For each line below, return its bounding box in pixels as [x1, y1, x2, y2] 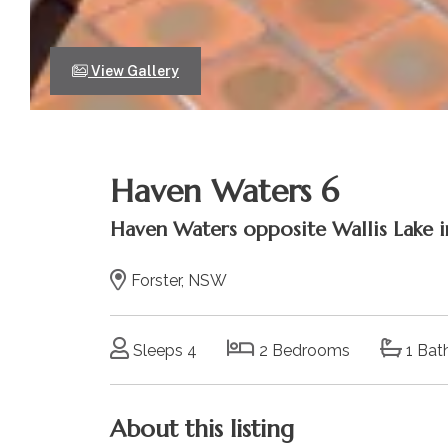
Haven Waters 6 [109, 171, 339, 211]
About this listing [109, 413, 294, 444]
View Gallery [88, 63, 179, 79]
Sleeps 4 [128, 340, 197, 360]
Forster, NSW [126, 270, 227, 290]
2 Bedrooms [254, 340, 350, 360]
